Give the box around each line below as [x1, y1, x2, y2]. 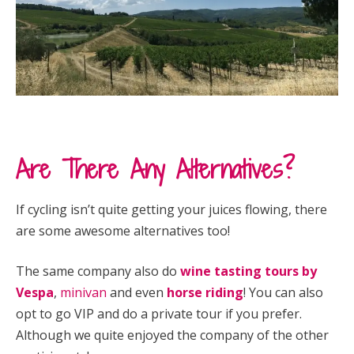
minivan [60, 283, 107, 301]
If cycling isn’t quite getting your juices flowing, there [16, 200, 327, 218]
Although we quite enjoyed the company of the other [16, 326, 329, 344]
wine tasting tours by [180, 262, 317, 280]
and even [107, 283, 167, 301]
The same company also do [16, 262, 180, 280]
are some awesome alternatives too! [16, 221, 230, 239]
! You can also [243, 283, 323, 301]
